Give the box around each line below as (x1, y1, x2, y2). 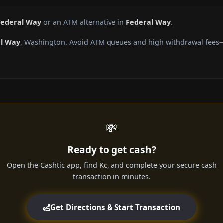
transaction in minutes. (72, 172, 151, 182)
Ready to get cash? (67, 143, 156, 157)
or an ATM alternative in (41, 17, 126, 27)
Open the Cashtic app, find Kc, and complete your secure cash (6, 160, 217, 170)
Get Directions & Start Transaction (50, 202, 180, 213)
